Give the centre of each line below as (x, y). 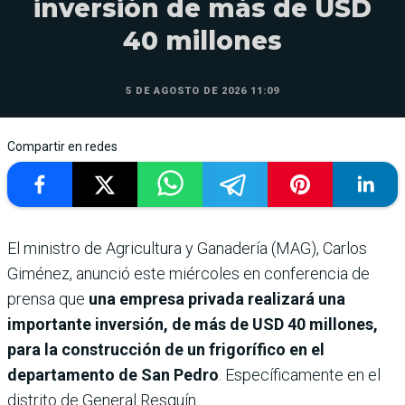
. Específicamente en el (300, 375)
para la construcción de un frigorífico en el (166, 350)
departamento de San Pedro (113, 375)
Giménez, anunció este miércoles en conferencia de (188, 274)
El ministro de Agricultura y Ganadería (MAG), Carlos (187, 249)
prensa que (46, 299)
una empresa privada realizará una (215, 299)
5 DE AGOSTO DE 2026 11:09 (202, 91)
